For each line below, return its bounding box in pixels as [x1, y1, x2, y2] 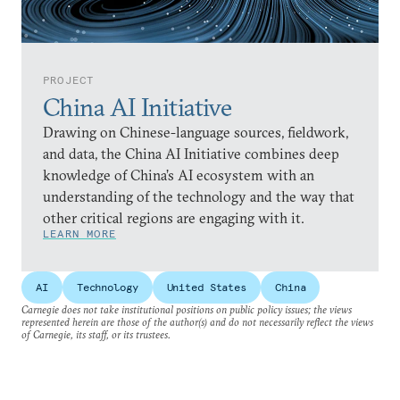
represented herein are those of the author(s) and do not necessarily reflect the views [21, 314, 373, 329]
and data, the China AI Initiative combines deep [43, 144, 339, 162]
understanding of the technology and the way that [43, 187, 354, 205]
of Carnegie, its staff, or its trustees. [21, 327, 171, 341]
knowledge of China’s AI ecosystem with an [43, 165, 314, 184]
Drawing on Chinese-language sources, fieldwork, [43, 122, 348, 141]
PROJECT [43, 72, 95, 87]
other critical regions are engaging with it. [43, 208, 308, 227]
